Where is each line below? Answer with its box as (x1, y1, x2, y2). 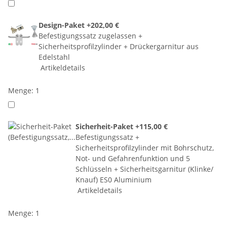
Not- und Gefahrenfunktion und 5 (75, 153, 190, 163)
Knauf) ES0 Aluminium (75, 174, 152, 184)
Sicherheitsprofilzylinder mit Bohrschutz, (75, 142, 214, 153)
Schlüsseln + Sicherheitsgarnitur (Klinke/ (75, 164, 213, 174)
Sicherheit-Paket (75, 121, 135, 131)
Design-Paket (39, 20, 87, 30)
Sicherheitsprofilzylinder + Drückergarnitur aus (39, 41, 199, 51)
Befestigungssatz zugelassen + (39, 30, 142, 41)
